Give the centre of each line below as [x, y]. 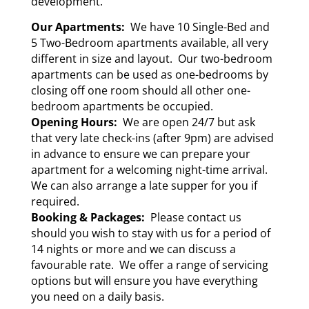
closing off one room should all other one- [140, 91]
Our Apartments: [78, 27]
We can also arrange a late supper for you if [144, 186]
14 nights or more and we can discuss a [133, 249]
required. [55, 202]
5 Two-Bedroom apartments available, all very [149, 43]
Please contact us [193, 218]
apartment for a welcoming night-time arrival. [150, 170]
